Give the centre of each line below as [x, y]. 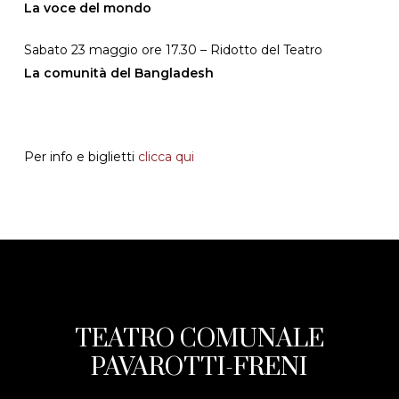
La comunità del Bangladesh [118, 73]
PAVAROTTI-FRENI [199, 367]
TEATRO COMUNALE [199, 339]
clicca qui [164, 157]
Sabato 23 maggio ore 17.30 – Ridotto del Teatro [173, 50]
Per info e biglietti [79, 157]
